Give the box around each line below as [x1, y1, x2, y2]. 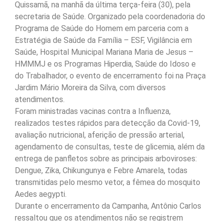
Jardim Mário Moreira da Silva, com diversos [15, 83, 166, 93]
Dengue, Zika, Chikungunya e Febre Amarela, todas [15, 166, 187, 176]
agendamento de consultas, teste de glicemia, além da [15, 142, 205, 152]
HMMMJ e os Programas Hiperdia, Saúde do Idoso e [15, 59, 196, 69]
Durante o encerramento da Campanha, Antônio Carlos [15, 201, 201, 211]
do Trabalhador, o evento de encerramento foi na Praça [15, 71, 206, 81]
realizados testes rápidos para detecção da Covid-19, [15, 118, 200, 128]
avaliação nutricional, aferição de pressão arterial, [15, 130, 184, 140]
